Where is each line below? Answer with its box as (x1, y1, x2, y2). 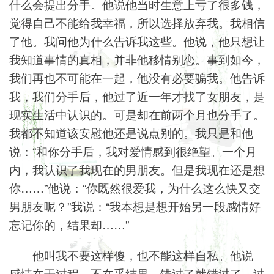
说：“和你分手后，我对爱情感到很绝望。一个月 (9, 143, 257, 160)
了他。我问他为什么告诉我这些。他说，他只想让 (9, 32, 265, 50)
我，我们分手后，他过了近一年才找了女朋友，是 (9, 87, 265, 105)
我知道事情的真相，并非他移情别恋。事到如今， (9, 51, 265, 68)
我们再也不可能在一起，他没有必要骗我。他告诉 (9, 69, 265, 86)
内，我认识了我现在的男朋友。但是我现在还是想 (9, 161, 265, 178)
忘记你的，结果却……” (9, 216, 129, 233)
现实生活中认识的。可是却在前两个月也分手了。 (9, 106, 265, 123)
